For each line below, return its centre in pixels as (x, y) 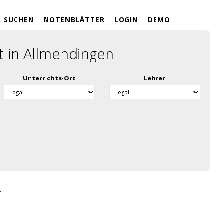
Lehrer (155, 78)
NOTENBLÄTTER (74, 20)
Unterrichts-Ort (49, 78)
